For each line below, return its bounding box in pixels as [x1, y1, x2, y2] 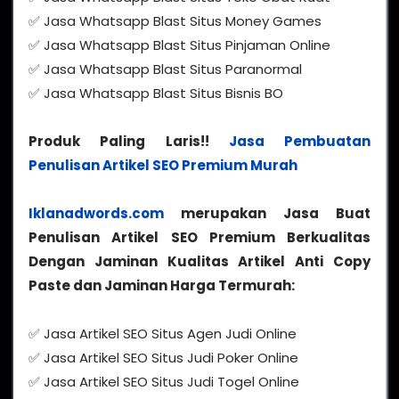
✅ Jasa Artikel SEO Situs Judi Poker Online [28, 348, 298, 368]
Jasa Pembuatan [228, 132, 370, 151]
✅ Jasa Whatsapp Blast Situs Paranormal [28, 60, 302, 79]
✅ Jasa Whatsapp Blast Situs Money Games [28, 12, 322, 31]
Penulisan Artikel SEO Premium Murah [28, 156, 297, 175]
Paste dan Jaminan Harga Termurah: [28, 276, 295, 296]
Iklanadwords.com [28, 204, 164, 224]
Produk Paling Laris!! [28, 132, 229, 151]
